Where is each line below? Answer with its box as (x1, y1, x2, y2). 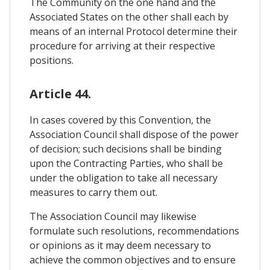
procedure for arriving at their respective (30, 39, 215, 53)
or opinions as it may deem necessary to (30, 239, 211, 253)
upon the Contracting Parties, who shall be (30, 157, 223, 171)
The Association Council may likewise (30, 210, 196, 224)
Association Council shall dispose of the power (30, 128, 239, 142)
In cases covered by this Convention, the (30, 113, 211, 127)
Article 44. (30, 86, 91, 102)
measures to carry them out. (30, 186, 157, 199)
